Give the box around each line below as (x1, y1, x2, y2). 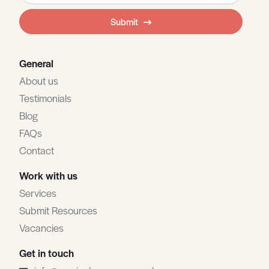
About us (19, 73, 58, 88)
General (19, 55, 53, 70)
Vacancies (19, 220, 64, 235)
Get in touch (19, 245, 74, 260)
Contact (19, 142, 54, 157)
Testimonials (19, 90, 71, 105)
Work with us (19, 168, 77, 183)
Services (19, 185, 56, 200)
